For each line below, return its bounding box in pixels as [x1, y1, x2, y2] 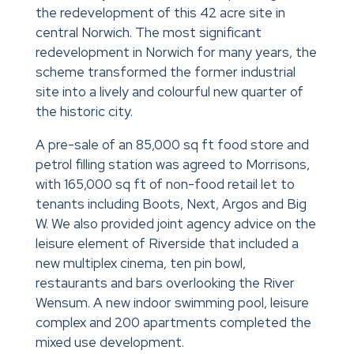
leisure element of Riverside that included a [35, 235, 299, 253]
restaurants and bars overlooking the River [35, 274, 295, 292]
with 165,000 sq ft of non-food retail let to [35, 175, 295, 194]
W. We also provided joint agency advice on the [35, 215, 316, 233]
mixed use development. [35, 333, 184, 352]
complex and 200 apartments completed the [35, 314, 311, 332]
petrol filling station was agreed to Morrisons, [35, 156, 310, 174]
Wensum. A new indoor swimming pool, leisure [35, 294, 309, 312]
